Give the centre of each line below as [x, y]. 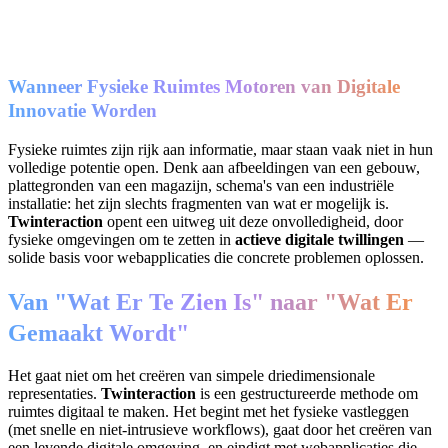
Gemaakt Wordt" [98, 332]
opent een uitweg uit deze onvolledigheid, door [253, 222]
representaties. [54, 394]
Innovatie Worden [82, 111]
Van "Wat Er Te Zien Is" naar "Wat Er [210, 301]
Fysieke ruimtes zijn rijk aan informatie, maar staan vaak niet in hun [220, 150]
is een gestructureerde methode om [307, 394]
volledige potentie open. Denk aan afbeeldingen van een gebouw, [214, 168]
